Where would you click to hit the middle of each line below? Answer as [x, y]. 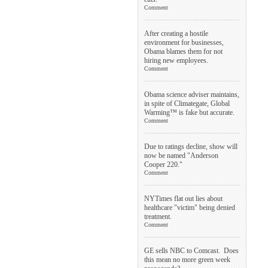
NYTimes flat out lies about [183, 198]
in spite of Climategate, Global [187, 103]
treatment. [158, 216]
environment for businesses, [184, 42]
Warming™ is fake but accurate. [189, 112]
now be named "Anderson [181, 155]
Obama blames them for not [183, 51]
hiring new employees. [176, 60]
